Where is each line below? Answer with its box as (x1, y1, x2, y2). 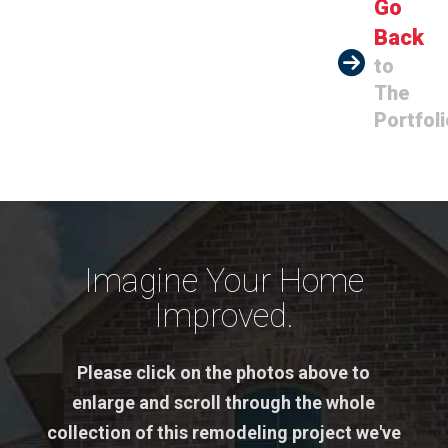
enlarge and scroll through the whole (72, 392, 376, 414)
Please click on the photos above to (77, 362, 371, 384)
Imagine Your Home (83, 261, 364, 300)
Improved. (153, 296, 294, 335)
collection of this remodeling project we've (46, 422, 401, 444)
